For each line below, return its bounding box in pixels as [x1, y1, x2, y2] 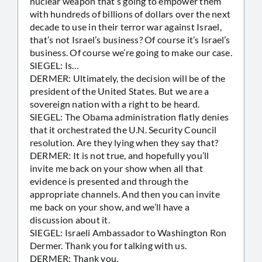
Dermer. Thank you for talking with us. [30, 239, 187, 251]
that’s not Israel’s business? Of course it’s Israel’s [30, 33, 230, 45]
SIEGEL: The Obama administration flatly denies [30, 111, 229, 122]
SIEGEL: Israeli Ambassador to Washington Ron [30, 226, 227, 238]
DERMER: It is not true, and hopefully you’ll [30, 149, 209, 161]
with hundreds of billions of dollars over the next [30, 8, 230, 19]
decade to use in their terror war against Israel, [30, 20, 222, 32]
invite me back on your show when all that [30, 162, 203, 174]
